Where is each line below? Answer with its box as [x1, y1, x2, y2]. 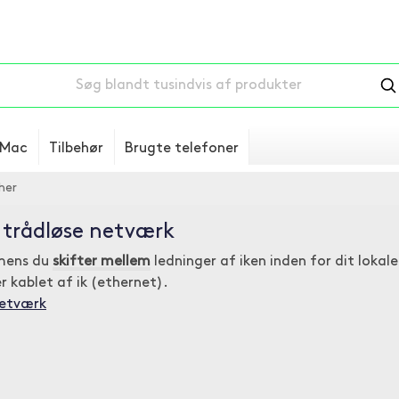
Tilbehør [49, 142, 103, 156]
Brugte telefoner [125, 142, 239, 156]
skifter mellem [53, 255, 151, 269]
